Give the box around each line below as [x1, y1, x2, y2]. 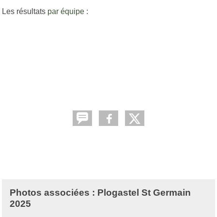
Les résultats [2, 7, 47, 15]
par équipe [47, 7, 84, 15]
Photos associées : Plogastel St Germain [10, 187, 191, 198]
